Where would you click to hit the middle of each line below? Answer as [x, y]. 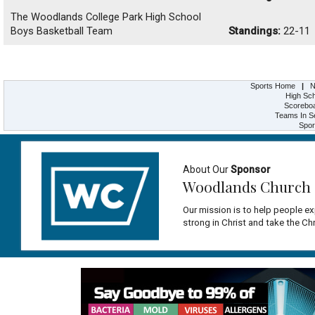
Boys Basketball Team [62, 31]
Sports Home [273, 86]
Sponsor [251, 169]
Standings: [255, 31]
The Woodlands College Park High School [106, 17]
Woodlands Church [247, 186]
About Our [207, 169]
